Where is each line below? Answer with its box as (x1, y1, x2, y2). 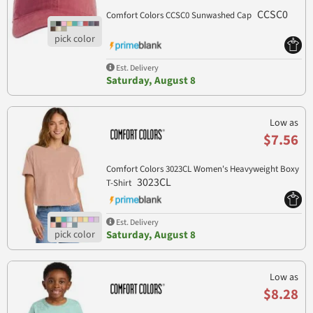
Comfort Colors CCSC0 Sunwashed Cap (105, 9, 254, 22)
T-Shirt (105, 177, 133, 190)
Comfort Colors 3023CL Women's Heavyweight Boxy (105, 163, 299, 176)
